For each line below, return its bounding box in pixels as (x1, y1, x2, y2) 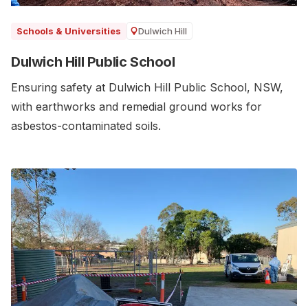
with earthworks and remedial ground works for (11, 99, 262, 113)
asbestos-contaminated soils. (11, 118, 161, 133)
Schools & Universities (16, 25, 121, 36)
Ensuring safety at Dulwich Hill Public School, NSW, (11, 80, 283, 94)
